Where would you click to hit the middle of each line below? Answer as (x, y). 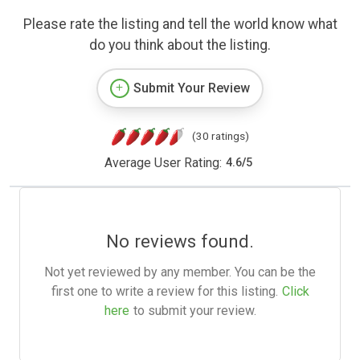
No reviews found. (180, 241)
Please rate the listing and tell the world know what (180, 24)
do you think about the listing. (180, 45)
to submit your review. (194, 310)
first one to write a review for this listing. (164, 291)
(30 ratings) (220, 135)
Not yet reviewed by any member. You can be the (180, 272)
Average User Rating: (163, 162)
